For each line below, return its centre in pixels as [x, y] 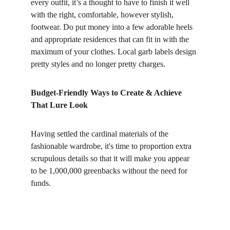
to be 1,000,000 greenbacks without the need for [110, 171]
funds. [41, 183]
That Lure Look [59, 105]
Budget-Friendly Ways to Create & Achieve [107, 93]
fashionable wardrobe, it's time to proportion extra [112, 146]
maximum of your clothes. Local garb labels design [114, 52]
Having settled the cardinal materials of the [101, 134]
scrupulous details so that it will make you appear [111, 158]
